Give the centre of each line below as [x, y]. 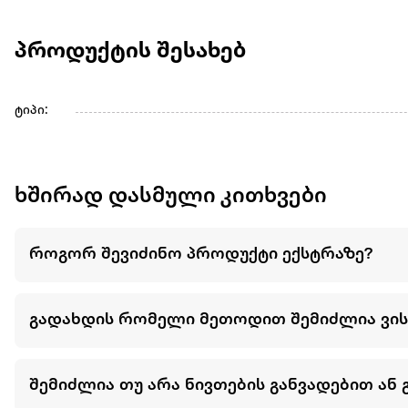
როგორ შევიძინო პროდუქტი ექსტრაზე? [201, 255]
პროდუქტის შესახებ [130, 51]
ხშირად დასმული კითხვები [171, 196]
